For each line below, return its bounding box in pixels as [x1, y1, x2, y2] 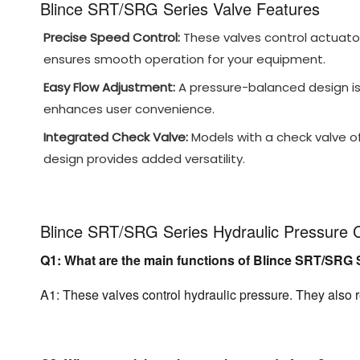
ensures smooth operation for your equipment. [43, 51, 325, 67]
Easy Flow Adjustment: [43, 79, 175, 96]
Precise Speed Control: [43, 29, 180, 46]
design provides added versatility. [43, 150, 245, 167]
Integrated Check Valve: [43, 129, 188, 145]
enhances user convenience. [43, 100, 215, 117]
